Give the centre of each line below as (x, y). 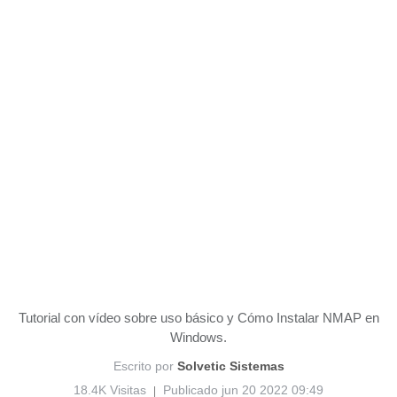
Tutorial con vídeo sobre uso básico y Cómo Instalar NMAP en (198, 318)
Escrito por (145, 366)
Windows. (198, 337)
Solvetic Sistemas (230, 366)
